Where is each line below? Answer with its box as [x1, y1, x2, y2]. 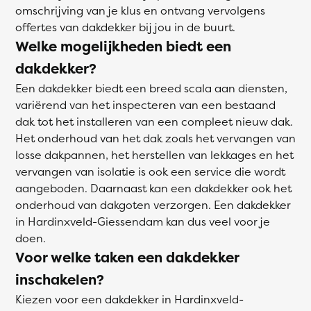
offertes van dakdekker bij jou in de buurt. [15, 19, 235, 35]
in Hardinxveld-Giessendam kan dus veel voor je [15, 214, 270, 229]
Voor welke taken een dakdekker [15, 248, 239, 267]
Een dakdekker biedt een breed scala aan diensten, [15, 81, 287, 96]
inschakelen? [15, 270, 104, 289]
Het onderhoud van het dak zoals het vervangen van [15, 131, 296, 146]
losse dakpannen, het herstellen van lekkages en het [15, 147, 294, 162]
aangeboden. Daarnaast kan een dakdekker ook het [15, 180, 292, 196]
